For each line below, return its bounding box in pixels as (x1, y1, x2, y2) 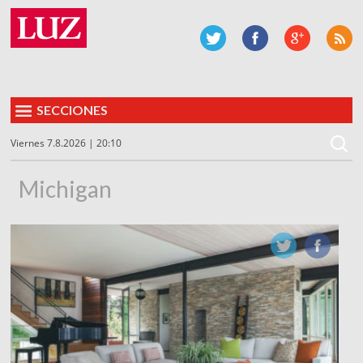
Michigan (19, 175, 113, 203)
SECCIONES (36, 102, 109, 117)
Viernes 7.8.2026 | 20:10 (11, 136, 122, 150)
